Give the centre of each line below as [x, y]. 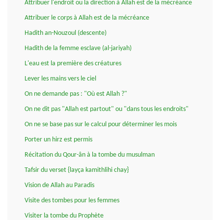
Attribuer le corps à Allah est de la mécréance [87, 18]
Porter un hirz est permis [58, 140]
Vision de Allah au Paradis [59, 186]
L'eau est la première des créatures [73, 64]
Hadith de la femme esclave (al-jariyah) [78, 49]
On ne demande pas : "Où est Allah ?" [76, 94]
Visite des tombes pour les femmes [72, 201]
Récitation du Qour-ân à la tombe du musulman [90, 155]
